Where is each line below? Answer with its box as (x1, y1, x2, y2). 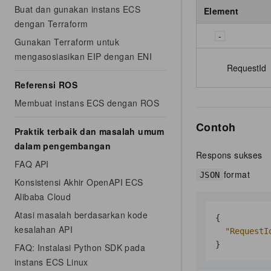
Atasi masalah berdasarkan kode (15, 209, 148, 221)
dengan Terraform (15, 18, 88, 30)
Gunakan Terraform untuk (15, 36, 120, 48)
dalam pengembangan (15, 140, 111, 152)
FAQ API (15, 158, 49, 170)
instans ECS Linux (15, 256, 88, 268)
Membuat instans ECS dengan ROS (15, 97, 159, 109)
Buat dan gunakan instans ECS (15, 3, 141, 15)
